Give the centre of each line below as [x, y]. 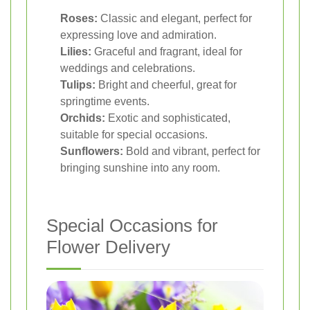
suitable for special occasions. [134, 135]
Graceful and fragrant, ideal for [167, 52]
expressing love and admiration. [138, 35]
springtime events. [105, 102]
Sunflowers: [92, 152]
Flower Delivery [108, 247]
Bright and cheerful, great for [166, 85]
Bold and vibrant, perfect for [192, 152]
